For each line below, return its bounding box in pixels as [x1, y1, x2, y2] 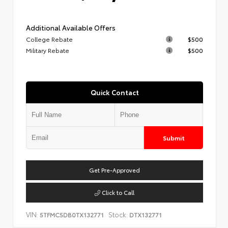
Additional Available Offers [26, 22, 116, 32]
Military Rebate [26, 45, 69, 54]
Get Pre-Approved [89, 165, 140, 174]
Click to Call [100, 188, 134, 196]
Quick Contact [90, 87, 139, 97]
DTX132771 [128, 210, 162, 219]
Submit [162, 133, 185, 142]
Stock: [108, 210, 128, 219]
